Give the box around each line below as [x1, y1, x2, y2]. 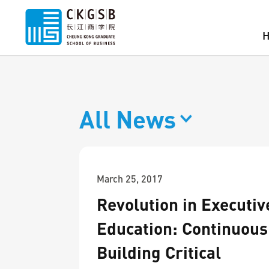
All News [79, 103, 176, 134]
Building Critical [97, 241, 221, 263]
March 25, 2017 [97, 173, 163, 184]
